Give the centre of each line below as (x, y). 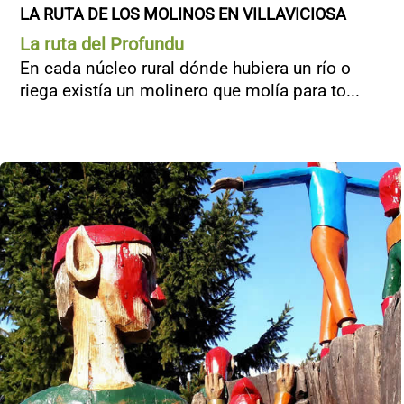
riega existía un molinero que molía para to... (190, 91)
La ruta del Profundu (102, 44)
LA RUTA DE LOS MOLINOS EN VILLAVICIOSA (183, 14)
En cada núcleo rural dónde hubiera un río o (185, 68)
